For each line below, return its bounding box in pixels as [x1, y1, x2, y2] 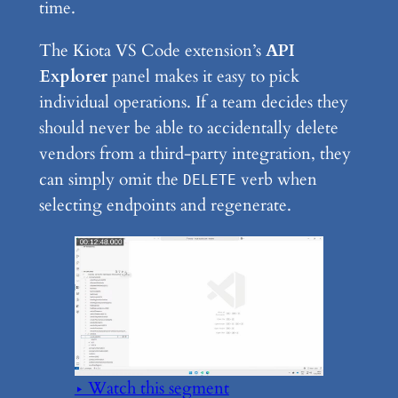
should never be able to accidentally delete [38, 116, 338, 140]
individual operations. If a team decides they [38, 91, 348, 115]
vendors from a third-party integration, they [38, 142, 351, 166]
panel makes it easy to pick [107, 65, 299, 89]
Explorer [38, 65, 107, 89]
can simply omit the [38, 168, 183, 192]
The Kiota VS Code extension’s [38, 39, 266, 63]
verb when [235, 168, 317, 192]
